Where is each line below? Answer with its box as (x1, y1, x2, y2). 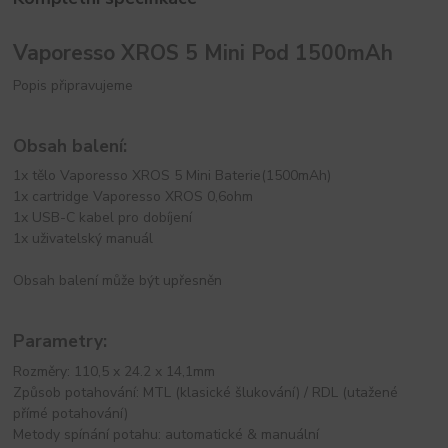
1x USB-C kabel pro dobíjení (13, 208, 193, 228)
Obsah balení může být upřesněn (13, 271, 223, 291)
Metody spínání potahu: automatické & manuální (13, 424, 320, 444)
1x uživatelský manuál (13, 229, 154, 249)
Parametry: (13, 328, 108, 353)
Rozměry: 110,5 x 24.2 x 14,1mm (13, 361, 216, 381)
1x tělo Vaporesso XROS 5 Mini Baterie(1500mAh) (13, 166, 332, 186)
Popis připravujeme (13, 76, 134, 96)
